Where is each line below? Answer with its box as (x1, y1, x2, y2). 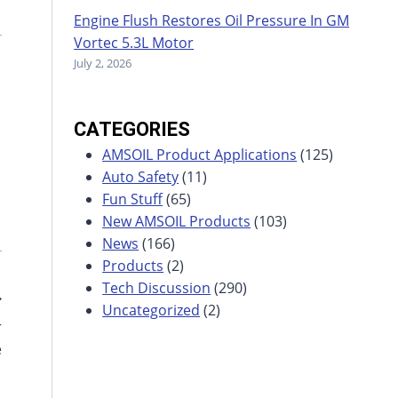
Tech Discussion (102, 278, 211, 298)
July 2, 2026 (74, 55, 132, 72)
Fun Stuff (102, 189, 163, 210)
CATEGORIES (74, 118, 191, 141)
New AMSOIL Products (102, 211, 251, 232)
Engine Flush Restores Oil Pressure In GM (74, 11, 350, 31)
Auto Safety (102, 167, 179, 187)
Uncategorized (102, 300, 201, 321)
